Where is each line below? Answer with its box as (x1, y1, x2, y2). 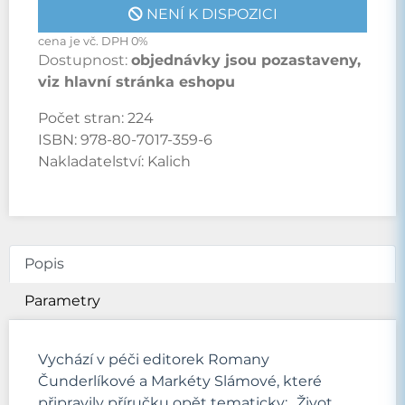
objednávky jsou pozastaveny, (131, 52, 361, 69)
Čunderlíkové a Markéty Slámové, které (38, 372, 322, 390)
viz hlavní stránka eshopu (38, 73, 235, 90)
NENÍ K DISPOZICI (142, 5, 278, 23)
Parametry (24, 292, 100, 309)
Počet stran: (38, 109, 127, 127)
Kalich (147, 153, 191, 170)
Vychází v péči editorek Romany (38, 351, 269, 368)
